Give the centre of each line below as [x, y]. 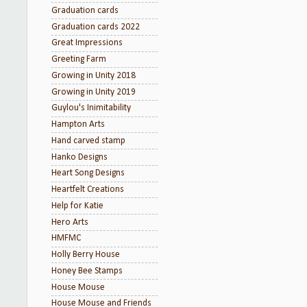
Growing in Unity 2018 [94, 75]
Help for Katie [77, 206]
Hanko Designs [79, 157]
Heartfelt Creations [88, 189]
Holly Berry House [86, 255]
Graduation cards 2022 [96, 27]
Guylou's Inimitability [91, 108]
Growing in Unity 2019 [94, 92]
